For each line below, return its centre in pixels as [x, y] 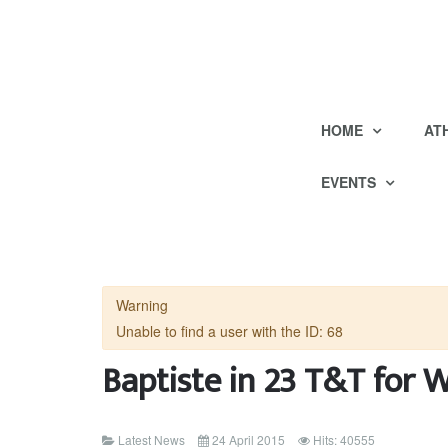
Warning [141, 305]
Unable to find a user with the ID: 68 [229, 331]
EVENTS [350, 182]
